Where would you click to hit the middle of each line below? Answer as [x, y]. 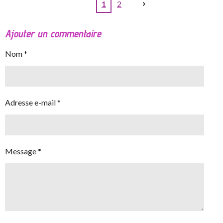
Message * [23, 151]
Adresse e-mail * [33, 103]
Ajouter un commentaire [53, 34]
